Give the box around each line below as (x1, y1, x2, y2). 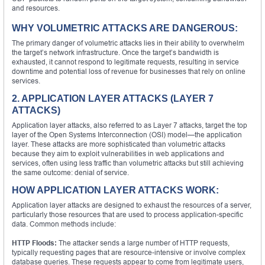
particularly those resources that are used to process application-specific (12, 209, 243, 219)
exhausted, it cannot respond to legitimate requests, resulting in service (12, 57, 239, 66)
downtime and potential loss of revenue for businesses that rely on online (12, 66, 245, 76)
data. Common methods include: (12, 219, 116, 228)
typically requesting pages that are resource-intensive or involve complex (12, 247, 245, 257)
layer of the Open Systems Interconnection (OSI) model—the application (12, 130, 242, 139)
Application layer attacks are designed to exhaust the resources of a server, (12, 200, 251, 209)
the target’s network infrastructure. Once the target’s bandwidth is (12, 47, 219, 57)
